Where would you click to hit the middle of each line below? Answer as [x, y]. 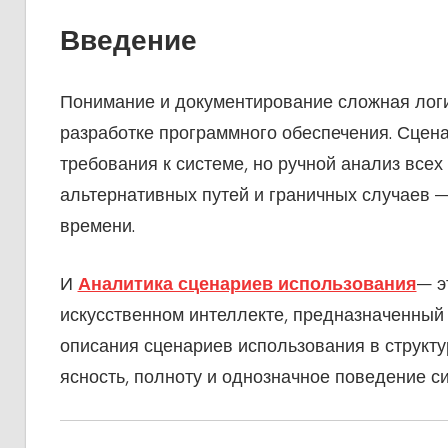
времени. [97, 226]
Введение [128, 40]
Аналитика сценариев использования [247, 284]
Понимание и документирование [198, 102]
